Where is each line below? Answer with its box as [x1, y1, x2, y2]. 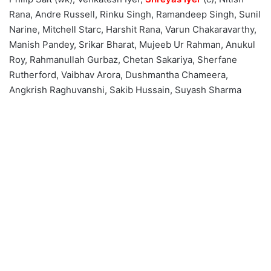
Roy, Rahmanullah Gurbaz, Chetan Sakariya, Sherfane [9, 53, 237, 65]
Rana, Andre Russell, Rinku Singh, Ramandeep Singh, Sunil [9, 8, 261, 20]
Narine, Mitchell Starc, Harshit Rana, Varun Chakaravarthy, [9, 23, 256, 35]
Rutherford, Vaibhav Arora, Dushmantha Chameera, [9, 68, 228, 80]
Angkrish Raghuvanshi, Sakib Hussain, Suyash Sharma [9, 83, 241, 96]
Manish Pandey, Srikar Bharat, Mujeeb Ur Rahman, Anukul [9, 38, 255, 50]
